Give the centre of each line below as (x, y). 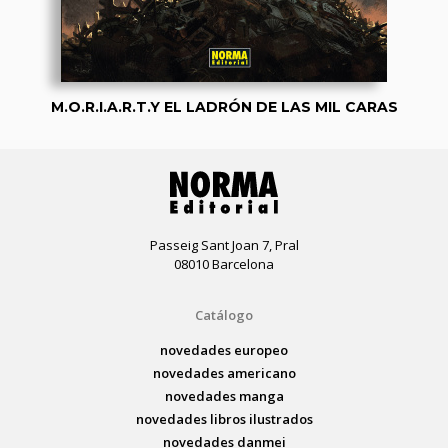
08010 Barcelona (224, 263)
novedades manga (224, 395)
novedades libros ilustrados (224, 418)
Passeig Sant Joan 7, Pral (224, 244)
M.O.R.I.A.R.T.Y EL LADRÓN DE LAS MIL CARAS (224, 106)
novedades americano (224, 372)
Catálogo (224, 314)
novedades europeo (224, 349)
